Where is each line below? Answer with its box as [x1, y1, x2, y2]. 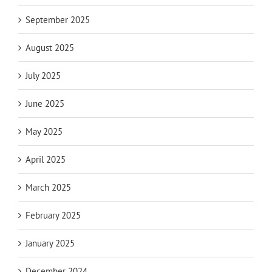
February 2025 [25, 209, 81, 222]
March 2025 [25, 182, 71, 194]
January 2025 [25, 237, 75, 250]
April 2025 [25, 154, 66, 166]
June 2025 [25, 98, 64, 110]
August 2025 [25, 42, 74, 54]
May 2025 [25, 126, 63, 138]
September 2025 [25, 14, 90, 26]
